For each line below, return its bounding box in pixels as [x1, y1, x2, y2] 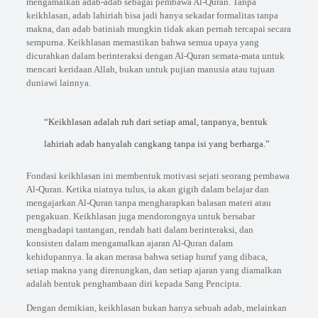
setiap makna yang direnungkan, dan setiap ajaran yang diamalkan [26, 265, 282, 276]
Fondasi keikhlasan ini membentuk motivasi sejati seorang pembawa [26, 170, 290, 182]
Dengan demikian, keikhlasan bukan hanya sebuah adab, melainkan [26, 302, 287, 314]
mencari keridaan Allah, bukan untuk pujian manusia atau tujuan [26, 64, 275, 75]
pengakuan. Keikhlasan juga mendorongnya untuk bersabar [26, 211, 255, 222]
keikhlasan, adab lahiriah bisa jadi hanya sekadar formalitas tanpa [26, 10, 278, 21]
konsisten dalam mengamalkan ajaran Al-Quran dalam [26, 238, 233, 249]
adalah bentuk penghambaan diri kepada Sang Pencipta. [26, 278, 241, 290]
